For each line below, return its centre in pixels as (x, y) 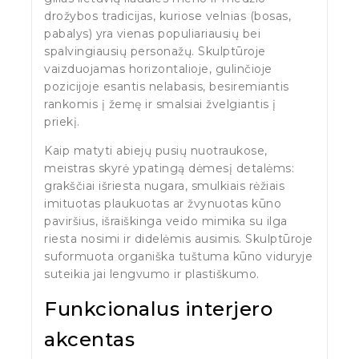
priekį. (62, 121)
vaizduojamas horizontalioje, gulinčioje (158, 69)
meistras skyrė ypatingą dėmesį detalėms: (169, 168)
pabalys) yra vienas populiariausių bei (152, 33)
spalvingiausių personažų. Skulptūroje (155, 51)
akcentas (89, 339)
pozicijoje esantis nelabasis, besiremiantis (167, 86)
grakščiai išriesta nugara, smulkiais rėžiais (164, 186)
